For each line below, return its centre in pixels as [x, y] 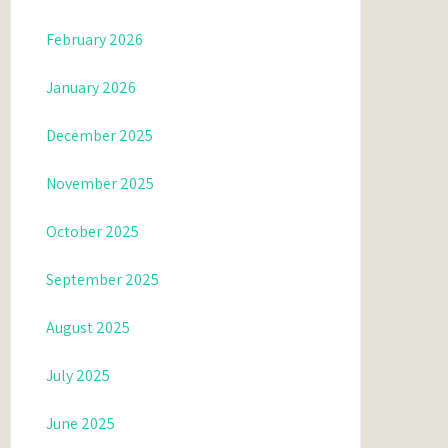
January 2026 [91, 87]
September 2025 [103, 279]
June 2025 [81, 423]
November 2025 [100, 183]
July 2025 [78, 375]
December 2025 [100, 135]
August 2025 [88, 327]
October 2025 [93, 231]
